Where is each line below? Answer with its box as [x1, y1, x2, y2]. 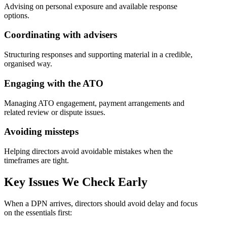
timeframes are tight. [4, 156, 69, 165]
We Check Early [62, 175, 147, 188]
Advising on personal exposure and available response [4, 2, 177, 11]
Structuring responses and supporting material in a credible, [4, 50, 193, 59]
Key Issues [4, 175, 62, 188]
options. [4, 11, 29, 20]
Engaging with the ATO [4, 78, 103, 89]
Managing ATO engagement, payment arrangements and [4, 98, 184, 107]
